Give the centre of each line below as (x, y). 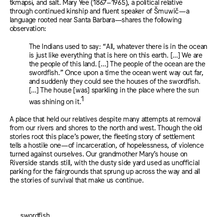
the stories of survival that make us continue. (77, 180)
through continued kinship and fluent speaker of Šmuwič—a (99, 11)
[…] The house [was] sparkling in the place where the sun (114, 89)
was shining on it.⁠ (55, 101)
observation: (28, 28)
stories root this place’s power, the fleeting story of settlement (102, 136)
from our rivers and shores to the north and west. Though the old (106, 127)
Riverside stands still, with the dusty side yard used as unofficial (104, 162)
